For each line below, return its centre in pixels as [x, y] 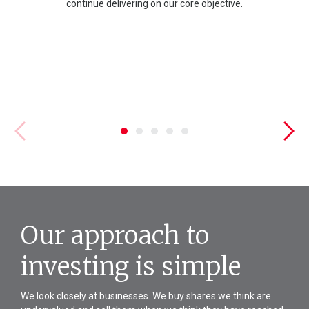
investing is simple [131, 267]
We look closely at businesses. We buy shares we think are [146, 296]
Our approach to [115, 236]
